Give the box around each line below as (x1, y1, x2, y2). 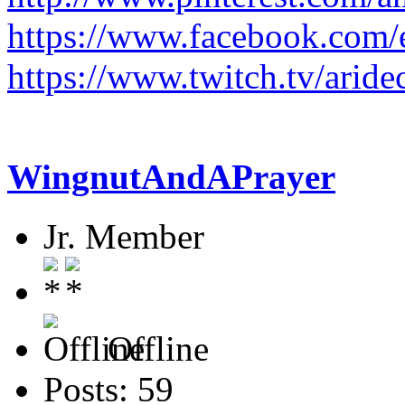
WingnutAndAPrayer (7, 157, 335, 197)
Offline (99, 329, 209, 369)
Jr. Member (43, 217, 204, 257)
